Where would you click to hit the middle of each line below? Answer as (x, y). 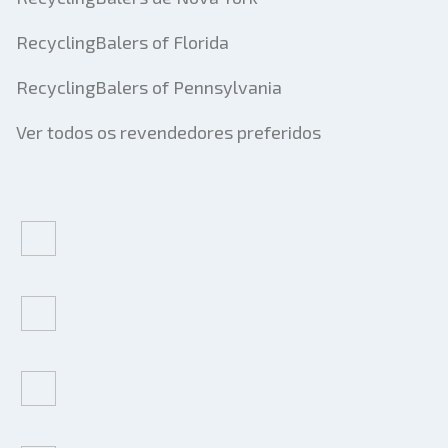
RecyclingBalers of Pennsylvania (149, 87)
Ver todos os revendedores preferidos (168, 132)
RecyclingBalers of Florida (122, 42)
